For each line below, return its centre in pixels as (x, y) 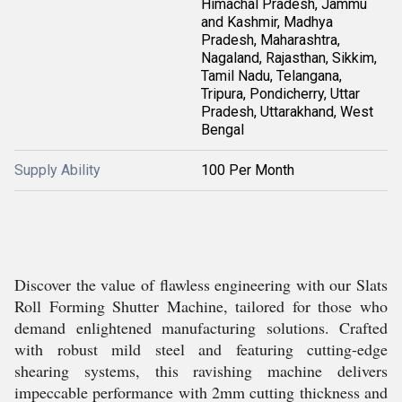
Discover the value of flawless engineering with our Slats (201, 284)
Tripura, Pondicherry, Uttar (280, 94)
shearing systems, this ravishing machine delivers (201, 371)
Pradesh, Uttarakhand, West (287, 112)
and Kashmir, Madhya (267, 22)
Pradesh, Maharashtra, (271, 40)
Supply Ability (57, 170)
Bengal (223, 130)
